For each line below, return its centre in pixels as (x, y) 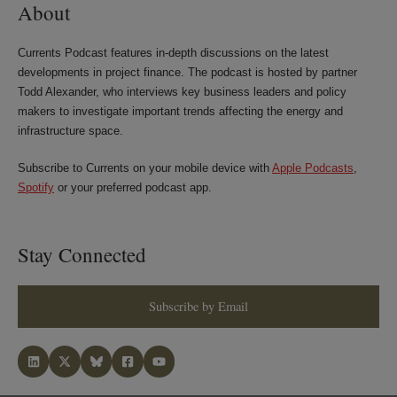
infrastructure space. (70, 131)
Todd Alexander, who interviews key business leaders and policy (182, 92)
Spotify (36, 188)
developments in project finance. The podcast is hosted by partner (187, 73)
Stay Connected (82, 255)
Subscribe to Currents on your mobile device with (145, 168)
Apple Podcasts (313, 168)
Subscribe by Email (198, 307)
